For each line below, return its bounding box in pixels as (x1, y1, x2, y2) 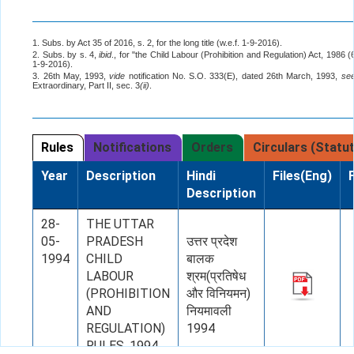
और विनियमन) (186, 286, 251, 302)
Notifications (93, 140, 172, 156)
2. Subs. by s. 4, (32, 50, 100, 60)
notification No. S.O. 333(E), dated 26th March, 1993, (125, 71, 341, 81)
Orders (191, 140, 234, 156)
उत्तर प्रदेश (186, 234, 238, 250)
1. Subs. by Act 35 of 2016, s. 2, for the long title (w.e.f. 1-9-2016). (32, 38, 283, 48)
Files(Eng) (273, 168, 333, 184)
